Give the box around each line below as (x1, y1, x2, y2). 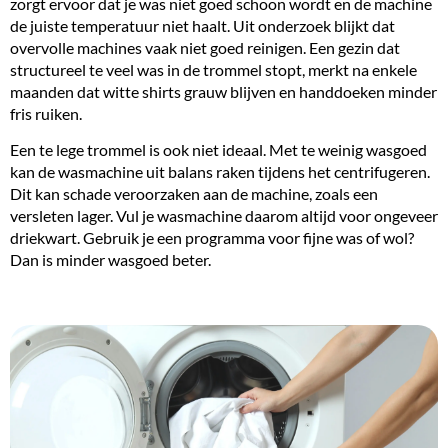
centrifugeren (334, 162, 427, 182)
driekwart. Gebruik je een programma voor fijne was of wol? (10, 228, 414, 248)
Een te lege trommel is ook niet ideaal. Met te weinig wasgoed (10, 140, 427, 160)
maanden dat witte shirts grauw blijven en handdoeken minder (10, 81, 437, 101)
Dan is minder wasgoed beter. (10, 250, 211, 270)
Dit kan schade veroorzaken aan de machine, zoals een (10, 184, 378, 204)
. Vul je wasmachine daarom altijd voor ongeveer (110, 206, 438, 226)
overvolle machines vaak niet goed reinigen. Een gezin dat (10, 37, 400, 57)
